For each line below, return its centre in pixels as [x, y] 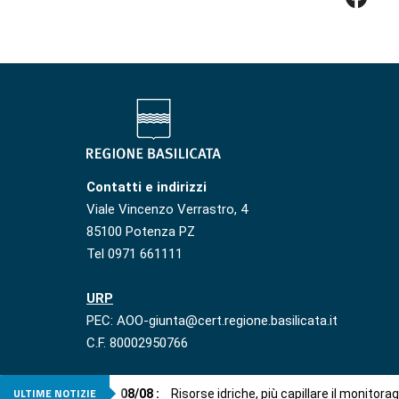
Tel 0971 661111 [134, 254]
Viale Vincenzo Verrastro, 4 [167, 210]
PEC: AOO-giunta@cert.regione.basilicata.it [212, 321]
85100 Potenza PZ [141, 232]
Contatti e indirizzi [147, 187]
